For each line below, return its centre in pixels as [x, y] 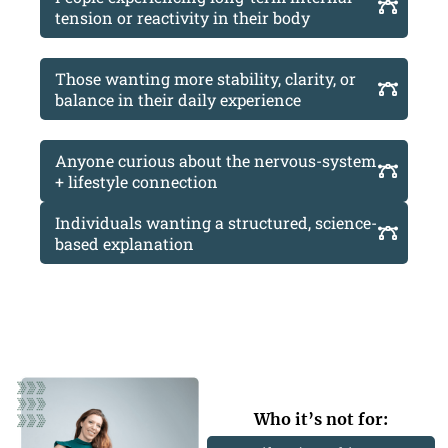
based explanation [124, 243]
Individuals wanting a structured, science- [216, 222]
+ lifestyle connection [136, 181]
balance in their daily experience [178, 99]
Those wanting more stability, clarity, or [205, 78]
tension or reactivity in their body [182, 17]
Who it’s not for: [320, 418]
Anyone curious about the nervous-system [215, 160]
